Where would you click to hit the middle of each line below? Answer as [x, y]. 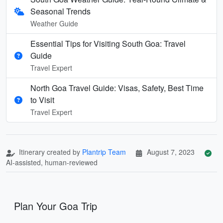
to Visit [42, 100]
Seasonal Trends [60, 11]
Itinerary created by [50, 152]
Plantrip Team [104, 152]
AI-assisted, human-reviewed [52, 162]
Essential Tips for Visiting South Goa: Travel [108, 43]
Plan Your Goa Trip [56, 206]
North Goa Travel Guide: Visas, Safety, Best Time [117, 88]
